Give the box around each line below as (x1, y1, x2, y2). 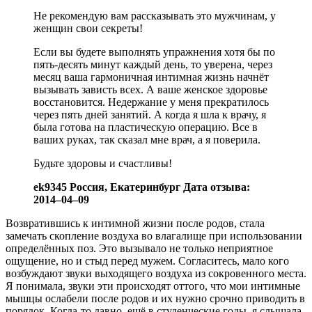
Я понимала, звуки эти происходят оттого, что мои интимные (6, 279, 300, 292)
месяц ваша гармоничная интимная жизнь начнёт (33, 70, 269, 83)
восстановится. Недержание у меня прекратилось (33, 95, 269, 108)
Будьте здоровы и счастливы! (33, 157, 172, 169)
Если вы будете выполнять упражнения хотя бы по (33, 45, 275, 58)
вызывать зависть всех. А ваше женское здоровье (33, 83, 267, 95)
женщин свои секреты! (33, 22, 143, 34)
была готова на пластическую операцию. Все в (33, 120, 258, 133)
